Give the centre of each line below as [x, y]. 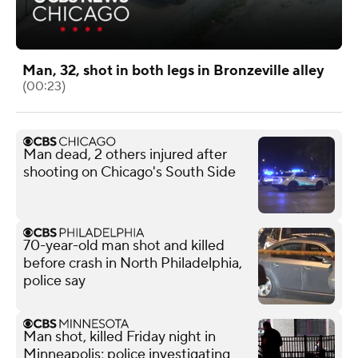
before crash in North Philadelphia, [133, 263]
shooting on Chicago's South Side [129, 172]
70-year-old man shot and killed [124, 245]
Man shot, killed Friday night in [119, 336]
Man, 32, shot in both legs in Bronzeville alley [173, 70]
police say [54, 280]
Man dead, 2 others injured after [125, 154]
